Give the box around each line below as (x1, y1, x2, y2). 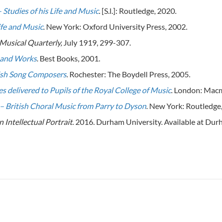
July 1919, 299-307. (63, 37, 131, 47)
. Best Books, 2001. (37, 53, 100, 63)
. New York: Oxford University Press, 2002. (43, 21, 187, 31)
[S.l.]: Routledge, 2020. (100, 5, 176, 15)
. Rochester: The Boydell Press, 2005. (66, 69, 190, 79)
